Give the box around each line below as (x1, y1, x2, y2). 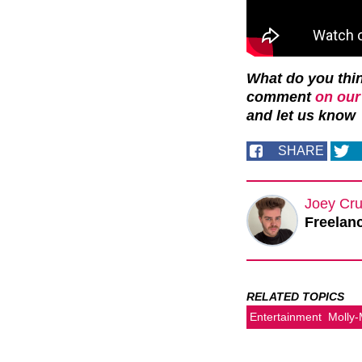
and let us (246, 107, 318, 124)
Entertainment (250, 310, 322, 324)
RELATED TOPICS (246, 290, 344, 304)
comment (246, 89, 315, 106)
